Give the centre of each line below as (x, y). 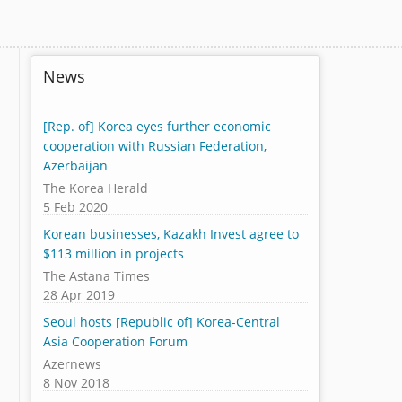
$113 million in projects (114, 254)
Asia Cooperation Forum (116, 342)
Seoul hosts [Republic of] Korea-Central (162, 322)
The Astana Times (97, 275)
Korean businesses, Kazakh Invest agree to (171, 234)
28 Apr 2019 (79, 294)
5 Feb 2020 (76, 206)
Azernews (73, 363)
